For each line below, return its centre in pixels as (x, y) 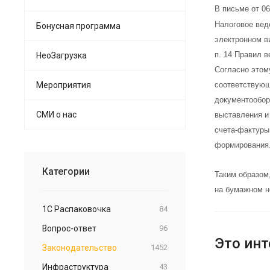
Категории (66, 171)
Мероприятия (64, 85)
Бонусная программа (78, 26)
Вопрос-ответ (69, 228)
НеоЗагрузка (61, 55)
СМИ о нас (56, 114)
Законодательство (80, 247)
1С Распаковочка (77, 209)
